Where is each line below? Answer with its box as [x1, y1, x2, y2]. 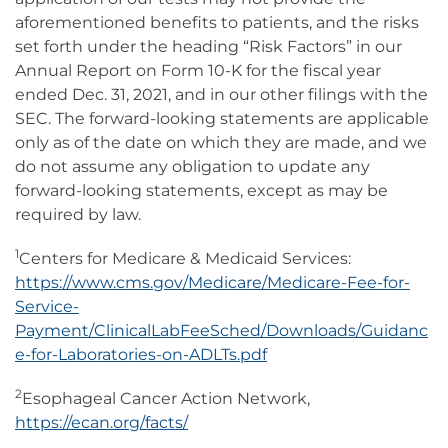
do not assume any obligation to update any [15, 157, 370, 177]
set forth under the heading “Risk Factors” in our [15, 37, 402, 57]
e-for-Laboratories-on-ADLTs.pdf [15, 345, 267, 365]
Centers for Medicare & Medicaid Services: [19, 249, 351, 269]
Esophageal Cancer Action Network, [22, 389, 310, 409]
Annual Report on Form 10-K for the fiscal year [15, 61, 381, 81]
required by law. [15, 205, 141, 225]
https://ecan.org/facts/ [15, 413, 188, 433]
